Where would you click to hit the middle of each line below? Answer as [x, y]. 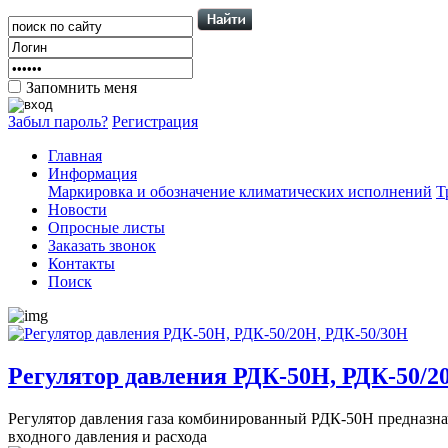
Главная [75, 155]
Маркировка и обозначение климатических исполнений [240, 191]
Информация [92, 173]
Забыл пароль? [58, 121]
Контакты [81, 263]
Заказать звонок [102, 245]
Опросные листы [106, 227]
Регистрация [155, 121]
